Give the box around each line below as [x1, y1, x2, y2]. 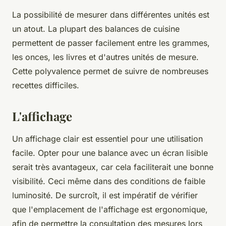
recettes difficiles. [12, 80, 79, 90]
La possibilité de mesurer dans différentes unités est [12, 9, 209, 20]
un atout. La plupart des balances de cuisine [12, 23, 180, 34]
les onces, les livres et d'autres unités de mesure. [12, 51, 199, 62]
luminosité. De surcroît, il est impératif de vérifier [12, 190, 198, 200]
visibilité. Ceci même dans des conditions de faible [12, 176, 205, 186]
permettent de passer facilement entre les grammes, [12, 37, 210, 48]
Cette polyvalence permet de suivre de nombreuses [12, 66, 208, 76]
